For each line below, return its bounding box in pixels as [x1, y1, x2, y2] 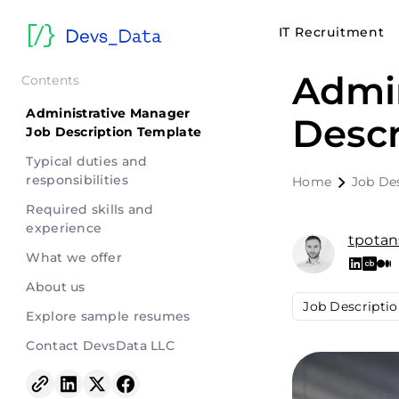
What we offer [26, 249, 123, 265]
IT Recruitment [278, 24, 385, 40]
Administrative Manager [26, 105, 191, 121]
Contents [21, 72, 79, 88]
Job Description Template [26, 124, 202, 140]
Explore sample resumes [26, 308, 191, 324]
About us [26, 279, 85, 295]
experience [26, 220, 102, 236]
